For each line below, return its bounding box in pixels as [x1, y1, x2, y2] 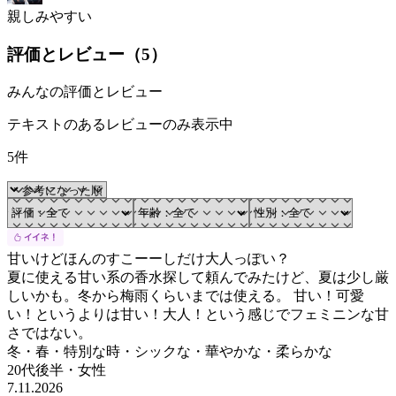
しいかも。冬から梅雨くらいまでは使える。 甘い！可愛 [7, 287, 364, 303]
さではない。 [7, 324, 92, 340]
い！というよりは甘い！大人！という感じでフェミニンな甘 [7, 306, 389, 322]
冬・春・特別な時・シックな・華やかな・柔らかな [7, 343, 332, 359]
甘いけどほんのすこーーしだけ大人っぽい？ [7, 250, 290, 266]
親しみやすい [7, 9, 92, 25]
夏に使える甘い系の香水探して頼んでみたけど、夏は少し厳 [7, 269, 389, 285]
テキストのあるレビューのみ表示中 [7, 116, 233, 132]
